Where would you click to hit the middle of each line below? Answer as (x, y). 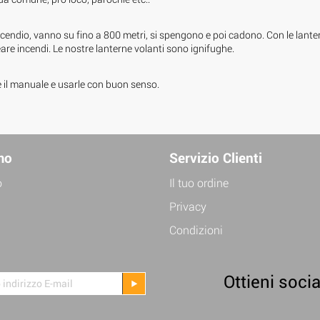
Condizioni (196, 229)
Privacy (187, 206)
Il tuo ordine (199, 182)
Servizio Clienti (215, 157)
